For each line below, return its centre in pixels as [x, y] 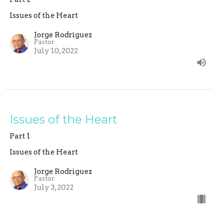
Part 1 [20, 136]
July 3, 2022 [54, 187]
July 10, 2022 [56, 51]
